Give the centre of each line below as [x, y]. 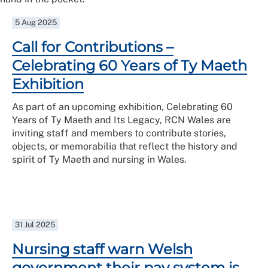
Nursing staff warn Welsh [102, 249]
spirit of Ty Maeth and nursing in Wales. [99, 159]
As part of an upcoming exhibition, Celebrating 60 [122, 107]
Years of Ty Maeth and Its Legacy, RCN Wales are [121, 120]
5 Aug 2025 [36, 22]
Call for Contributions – [93, 47]
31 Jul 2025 [35, 225]
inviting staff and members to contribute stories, [119, 133]
